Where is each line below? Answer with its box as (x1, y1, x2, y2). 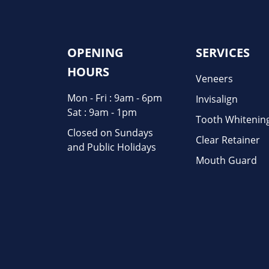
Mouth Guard (196, 153, 258, 167)
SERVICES (196, 44, 250, 61)
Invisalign (196, 92, 238, 106)
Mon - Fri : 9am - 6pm (67, 91, 162, 104)
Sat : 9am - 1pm (67, 105, 137, 119)
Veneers (196, 71, 234, 85)
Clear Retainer (196, 133, 261, 147)
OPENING (67, 44, 123, 61)
